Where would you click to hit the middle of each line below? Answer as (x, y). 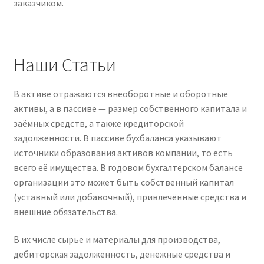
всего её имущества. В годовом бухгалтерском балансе (128, 167)
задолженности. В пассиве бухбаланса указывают (117, 138)
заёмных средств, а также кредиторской (98, 123)
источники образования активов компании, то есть (123, 152)
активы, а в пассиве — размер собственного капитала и (130, 108)
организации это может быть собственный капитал (123, 182)
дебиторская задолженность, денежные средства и (122, 254)
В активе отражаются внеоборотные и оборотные (121, 93)
